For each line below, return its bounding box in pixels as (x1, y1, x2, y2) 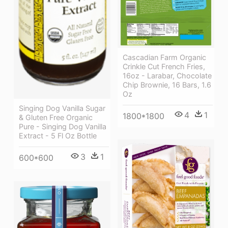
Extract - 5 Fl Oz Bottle (19, 131, 97, 140)
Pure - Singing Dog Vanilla (19, 122, 106, 131)
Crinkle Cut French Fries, (123, 62, 205, 71)
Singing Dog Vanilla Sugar (19, 104, 105, 113)
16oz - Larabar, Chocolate (123, 71, 212, 80)
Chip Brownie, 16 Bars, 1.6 (123, 80, 211, 90)
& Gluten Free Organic (19, 113, 93, 122)
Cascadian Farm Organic (123, 53, 206, 62)
